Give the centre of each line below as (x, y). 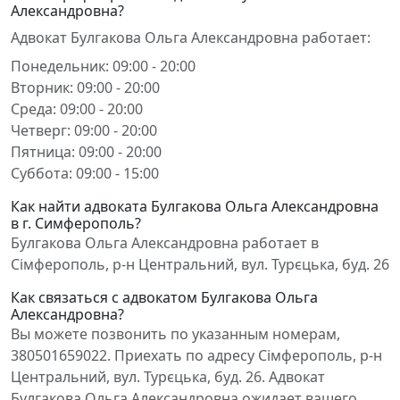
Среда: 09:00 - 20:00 (77, 109)
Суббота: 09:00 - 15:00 (85, 173)
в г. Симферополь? (76, 223)
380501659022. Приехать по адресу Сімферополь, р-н (196, 355)
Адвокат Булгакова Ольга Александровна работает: (191, 37)
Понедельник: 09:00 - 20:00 (103, 66)
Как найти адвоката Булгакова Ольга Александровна (195, 206)
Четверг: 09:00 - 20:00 (84, 130)
